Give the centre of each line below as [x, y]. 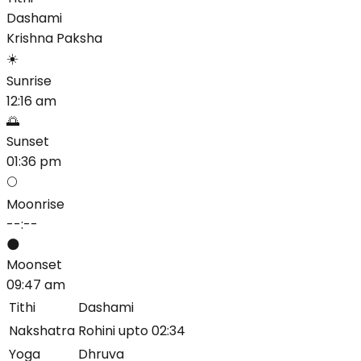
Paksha [79, 38]
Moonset [34, 264]
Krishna [30, 38]
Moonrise [35, 204]
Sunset [28, 141]
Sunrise [29, 81]
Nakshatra [42, 330]
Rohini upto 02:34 [132, 330]
